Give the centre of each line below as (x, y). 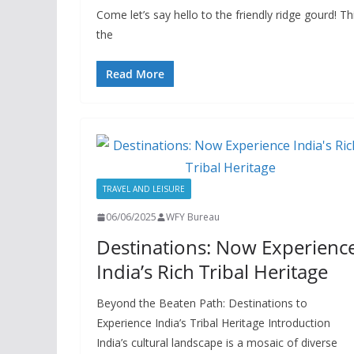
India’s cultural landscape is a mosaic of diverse (217, 343)
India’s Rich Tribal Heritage (212, 271)
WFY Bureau (193, 217)
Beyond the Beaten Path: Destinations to (202, 303)
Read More (135, 74)
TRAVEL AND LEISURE (144, 189)
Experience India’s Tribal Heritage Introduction (213, 323)
